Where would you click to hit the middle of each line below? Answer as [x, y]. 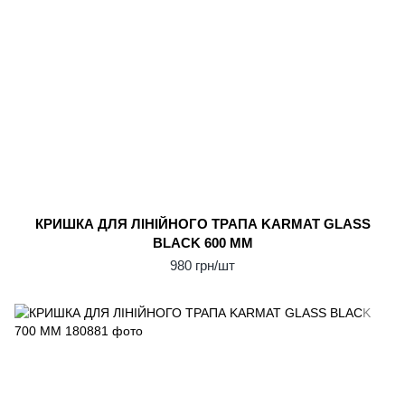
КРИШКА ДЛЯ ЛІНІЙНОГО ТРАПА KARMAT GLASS [202, 224]
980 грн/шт [202, 265]
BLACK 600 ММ [202, 243]
